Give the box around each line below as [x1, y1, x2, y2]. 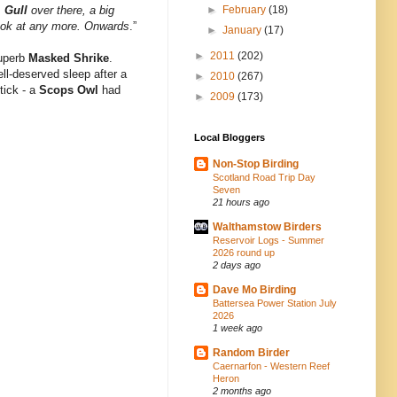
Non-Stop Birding [213, 157, 299, 170]
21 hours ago [213, 196, 269, 207]
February [222, 3, 269, 16]
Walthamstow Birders [213, 220, 322, 233]
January [222, 23, 265, 36]
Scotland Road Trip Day [213, 171, 315, 183]
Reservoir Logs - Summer [213, 234, 324, 245]
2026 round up [213, 246, 275, 258]
